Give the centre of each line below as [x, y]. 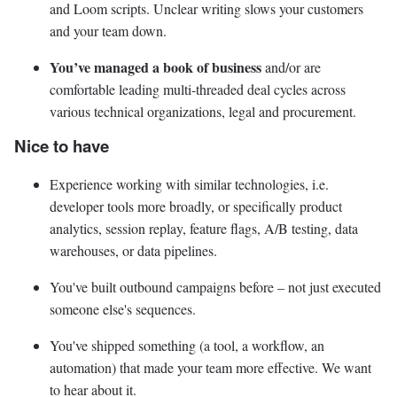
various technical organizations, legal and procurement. [203, 112]
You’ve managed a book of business [156, 67]
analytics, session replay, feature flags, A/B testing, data [204, 228]
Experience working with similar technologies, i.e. [189, 183]
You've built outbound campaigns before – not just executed [215, 286]
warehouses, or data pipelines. [133, 250]
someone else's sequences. [123, 308]
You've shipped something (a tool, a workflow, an [187, 345]
